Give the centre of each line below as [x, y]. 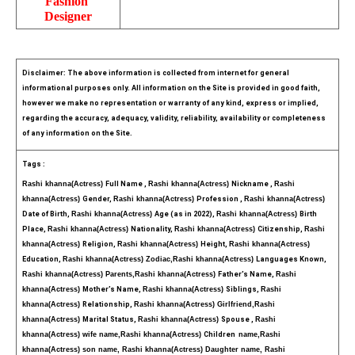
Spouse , [238, 320]
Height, [214, 244]
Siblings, [243, 290]
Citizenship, [281, 229]
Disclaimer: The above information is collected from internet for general [155, 73]
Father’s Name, [246, 275]
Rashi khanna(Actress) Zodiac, [117, 260]
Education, [42, 260]
